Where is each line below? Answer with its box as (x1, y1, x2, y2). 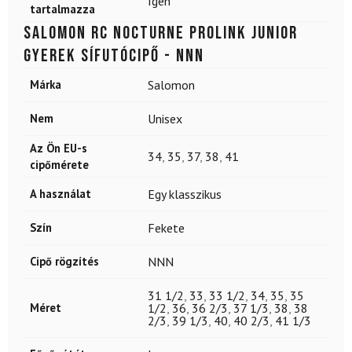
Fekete (148, 219, 185, 236)
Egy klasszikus (148, 185, 222, 202)
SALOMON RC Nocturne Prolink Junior (24, 21, 298, 44)
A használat (30, 185, 91, 201)
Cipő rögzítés (30, 253, 99, 269)
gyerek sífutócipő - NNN (24, 44, 204, 67)
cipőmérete (30, 156, 89, 172)
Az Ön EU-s (30, 140, 87, 156)
